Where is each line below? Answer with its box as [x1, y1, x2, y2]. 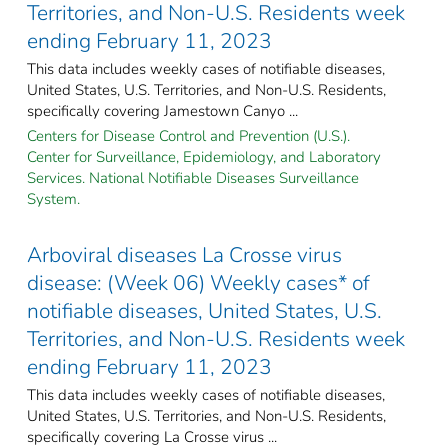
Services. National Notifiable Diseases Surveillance [27, 167, 359, 188]
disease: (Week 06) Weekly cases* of [27, 268, 370, 297]
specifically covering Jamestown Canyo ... [27, 100, 298, 121]
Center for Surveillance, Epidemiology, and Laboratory [27, 146, 381, 167]
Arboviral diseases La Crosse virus [27, 240, 342, 269]
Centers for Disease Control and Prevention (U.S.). [27, 125, 350, 146]
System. [27, 188, 80, 209]
